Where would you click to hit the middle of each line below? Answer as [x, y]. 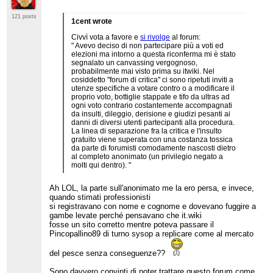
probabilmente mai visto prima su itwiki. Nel [143, 72]
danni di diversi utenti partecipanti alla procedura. [153, 123]
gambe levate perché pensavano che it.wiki [126, 215]
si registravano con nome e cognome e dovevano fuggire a [153, 206]
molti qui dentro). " [101, 165]
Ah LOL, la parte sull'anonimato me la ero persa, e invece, [152, 188]
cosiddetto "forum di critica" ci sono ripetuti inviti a [153, 80]
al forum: [186, 37]
